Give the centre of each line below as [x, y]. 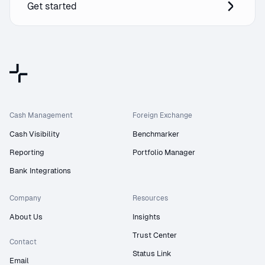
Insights [146, 216]
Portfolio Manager [164, 152]
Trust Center [155, 235]
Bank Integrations [40, 170]
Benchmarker [156, 134]
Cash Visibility [35, 134]
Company [25, 198]
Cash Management [41, 115]
